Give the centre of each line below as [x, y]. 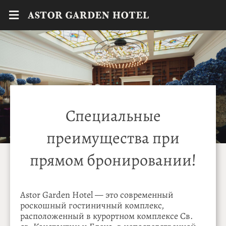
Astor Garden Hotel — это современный [97, 195]
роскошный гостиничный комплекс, [92, 205]
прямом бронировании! [113, 160]
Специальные [113, 116]
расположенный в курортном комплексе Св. [107, 216]
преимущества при [113, 138]
